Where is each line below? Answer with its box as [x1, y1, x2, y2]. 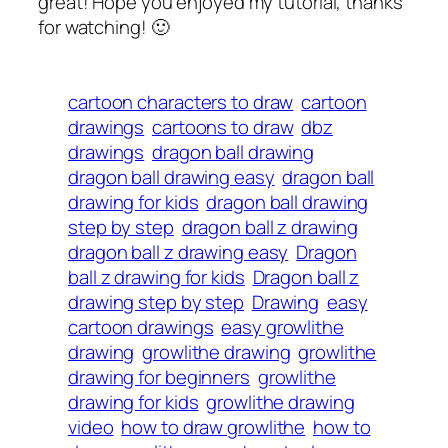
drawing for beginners [68, 364, 250, 391]
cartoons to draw [152, 114, 294, 141]
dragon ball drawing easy [68, 164, 275, 191]
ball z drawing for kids [68, 264, 245, 291]
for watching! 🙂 [38, 14, 170, 41]
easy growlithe [221, 314, 344, 341]
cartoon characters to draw [68, 89, 294, 116]
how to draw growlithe [121, 414, 306, 441]
